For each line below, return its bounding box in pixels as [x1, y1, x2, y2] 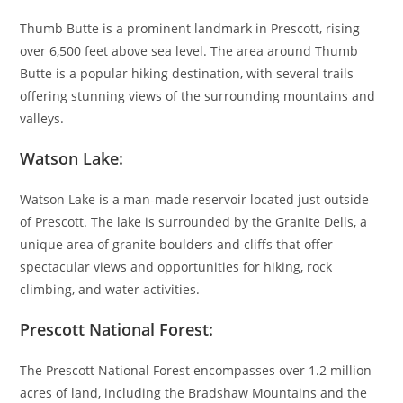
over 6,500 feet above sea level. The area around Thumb [20, 41, 359, 59]
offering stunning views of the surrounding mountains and [20, 86, 376, 104]
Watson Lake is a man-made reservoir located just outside [20, 190, 370, 208]
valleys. [20, 109, 65, 127]
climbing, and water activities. [20, 280, 201, 298]
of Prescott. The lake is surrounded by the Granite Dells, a [20, 212, 368, 230]
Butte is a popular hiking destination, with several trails [20, 64, 354, 82]
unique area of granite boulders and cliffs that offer [20, 235, 334, 253]
